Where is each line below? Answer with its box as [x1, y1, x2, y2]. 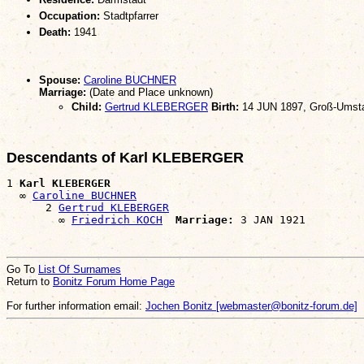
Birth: [208, 100, 239, 113]
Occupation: [39, 9, 100, 22]
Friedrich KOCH [71, 214, 162, 227]
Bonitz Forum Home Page [53, 275, 175, 288]
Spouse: [39, 73, 80, 86]
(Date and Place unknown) [86, 85, 213, 98]
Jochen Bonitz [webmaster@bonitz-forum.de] [145, 300, 357, 313]
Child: [71, 100, 102, 113]
